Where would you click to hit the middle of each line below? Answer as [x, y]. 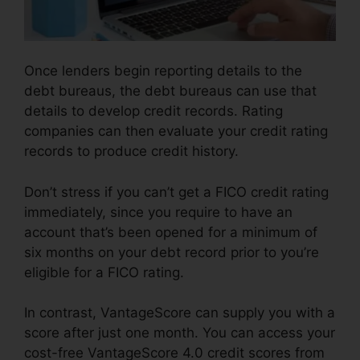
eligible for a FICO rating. [104, 272]
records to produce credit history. [131, 151]
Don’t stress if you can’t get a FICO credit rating [176, 192]
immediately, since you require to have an [158, 212]
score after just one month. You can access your [180, 333]
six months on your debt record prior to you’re [172, 252]
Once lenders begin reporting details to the [163, 71]
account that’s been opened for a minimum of [171, 232]
